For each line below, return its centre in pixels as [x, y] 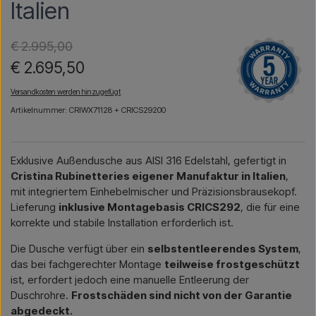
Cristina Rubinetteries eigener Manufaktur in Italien [148, 176]
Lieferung [35, 207]
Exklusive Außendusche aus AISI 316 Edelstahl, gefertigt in [148, 161]
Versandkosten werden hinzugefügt [66, 92]
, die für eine [270, 207]
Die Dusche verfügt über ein [79, 249]
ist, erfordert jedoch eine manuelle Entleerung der [130, 280]
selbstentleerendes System [223, 249]
